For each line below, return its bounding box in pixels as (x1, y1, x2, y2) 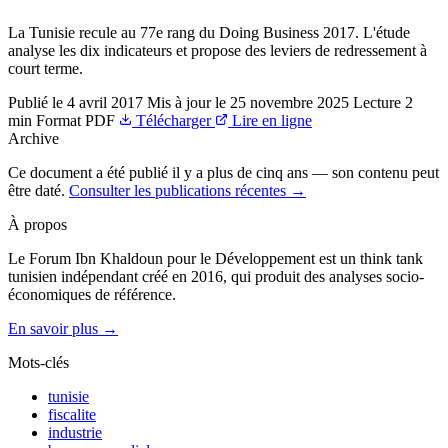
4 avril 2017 (67, 93, 143, 111)
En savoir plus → (8, 319, 118, 337)
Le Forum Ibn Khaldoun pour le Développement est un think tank (8, 249, 423, 267)
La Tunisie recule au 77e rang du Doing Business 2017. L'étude (8, 23, 410, 41)
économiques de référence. (8, 285, 176, 303)
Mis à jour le (147, 93, 226, 111)
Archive (8, 129, 59, 147)
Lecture (353, 93, 401, 111)
